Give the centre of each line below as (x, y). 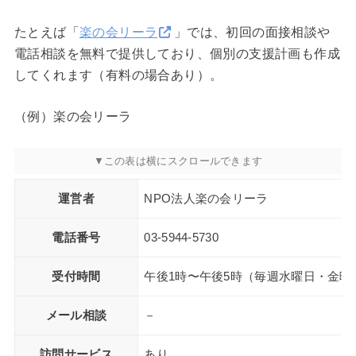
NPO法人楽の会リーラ (206, 199)
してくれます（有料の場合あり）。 (118, 75)
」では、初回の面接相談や (252, 32)
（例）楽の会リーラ (73, 117)
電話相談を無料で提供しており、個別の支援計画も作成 (177, 53)
